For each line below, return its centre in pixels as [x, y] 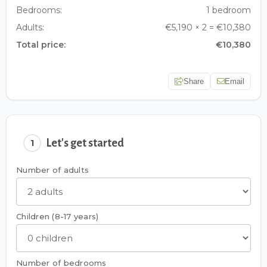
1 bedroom [229, 10]
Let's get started [85, 143]
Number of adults [53, 170]
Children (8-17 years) [58, 216]
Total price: [41, 45]
